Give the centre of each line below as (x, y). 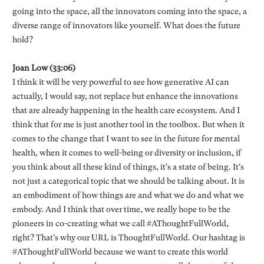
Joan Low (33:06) (44, 67)
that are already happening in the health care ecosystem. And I (126, 110)
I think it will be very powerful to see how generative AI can (121, 82)
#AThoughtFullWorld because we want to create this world (120, 251)
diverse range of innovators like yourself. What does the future (126, 25)
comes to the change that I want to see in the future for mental (126, 138)
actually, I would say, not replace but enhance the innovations (125, 96)
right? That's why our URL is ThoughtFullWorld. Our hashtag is (128, 237)
